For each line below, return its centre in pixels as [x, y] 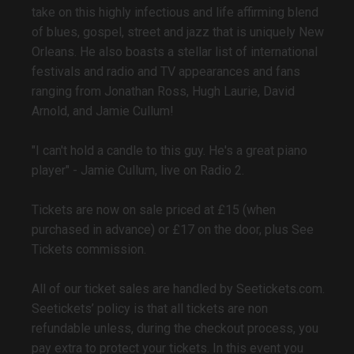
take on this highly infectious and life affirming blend [175, 13]
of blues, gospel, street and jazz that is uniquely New [178, 32]
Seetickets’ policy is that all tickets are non [150, 309]
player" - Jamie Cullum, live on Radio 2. [138, 171]
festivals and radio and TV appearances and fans [166, 72]
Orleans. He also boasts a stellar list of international [175, 52]
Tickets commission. [89, 250]
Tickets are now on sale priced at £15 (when [154, 210]
